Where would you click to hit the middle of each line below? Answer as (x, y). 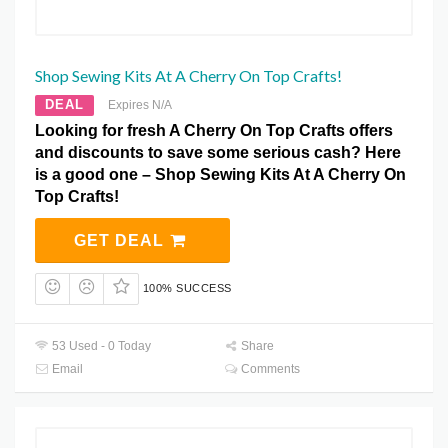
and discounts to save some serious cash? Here (218, 153)
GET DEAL (121, 241)
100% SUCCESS (187, 288)
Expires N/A (140, 105)
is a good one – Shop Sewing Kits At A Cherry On (220, 175)
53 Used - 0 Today (100, 345)
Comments (269, 368)
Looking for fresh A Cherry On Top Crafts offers (214, 131)
